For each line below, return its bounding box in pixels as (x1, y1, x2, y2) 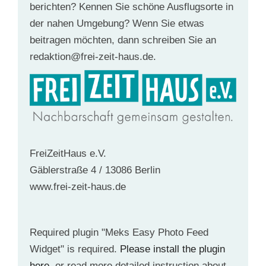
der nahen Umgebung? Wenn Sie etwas (30, 17, 204, 29)
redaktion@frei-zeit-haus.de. (30, 50, 156, 62)
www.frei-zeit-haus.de (30, 181, 126, 193)
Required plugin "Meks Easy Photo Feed (30, 226, 208, 238)
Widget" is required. (30, 243, 120, 255)
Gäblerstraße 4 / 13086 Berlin (30, 164, 160, 176)
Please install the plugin (120, 243, 225, 255)
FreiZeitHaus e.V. (30, 148, 106, 160)
